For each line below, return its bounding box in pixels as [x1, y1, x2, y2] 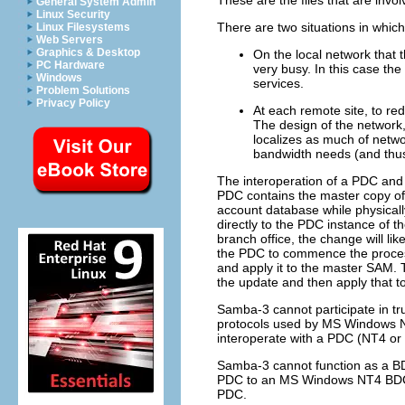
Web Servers [36, 33, 103, 46]
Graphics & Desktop [36, 46, 140, 59]
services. [253, 75, 304, 90]
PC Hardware [36, 59, 105, 71]
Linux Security [36, 8, 110, 21]
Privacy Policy [36, 97, 110, 109]
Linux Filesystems [36, 21, 130, 33]
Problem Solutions [36, 84, 130, 97]
